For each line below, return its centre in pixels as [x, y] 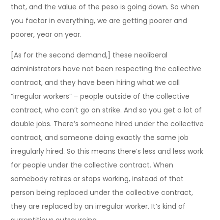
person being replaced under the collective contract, [102, 192]
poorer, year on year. [46, 34]
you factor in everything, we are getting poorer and [99, 20]
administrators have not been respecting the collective [106, 69]
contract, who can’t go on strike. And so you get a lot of [107, 110]
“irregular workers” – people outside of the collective [100, 96]
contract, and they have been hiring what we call [96, 82]
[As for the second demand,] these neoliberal [89, 55]
